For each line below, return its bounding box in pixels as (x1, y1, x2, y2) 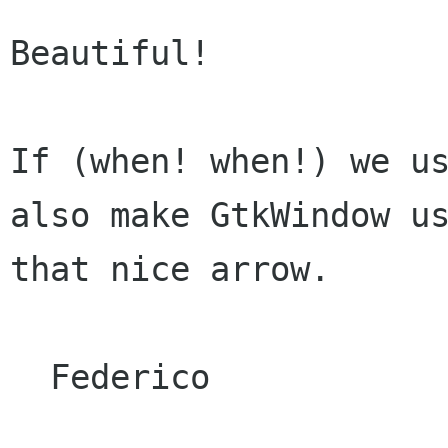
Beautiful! (10, 33, 210, 74)
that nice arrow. (10, 249, 330, 290)
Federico (10, 357, 50, 398)
